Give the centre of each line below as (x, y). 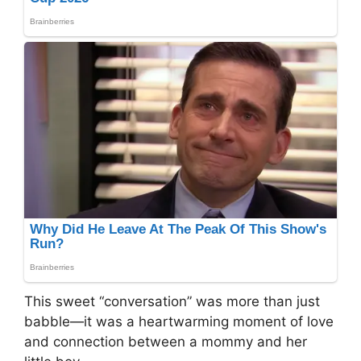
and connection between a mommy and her (166, 341)
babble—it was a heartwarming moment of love (179, 321)
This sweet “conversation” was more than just (172, 301)
